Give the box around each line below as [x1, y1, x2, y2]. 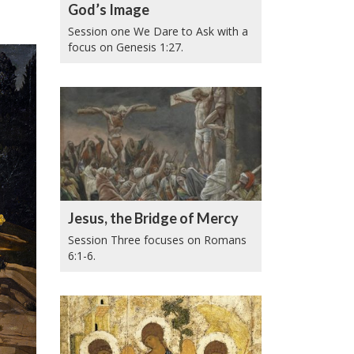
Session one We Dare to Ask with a [68, 23, 248, 39]
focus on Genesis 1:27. [68, 39, 183, 55]
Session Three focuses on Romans [68, 232, 247, 247]
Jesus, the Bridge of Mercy [68, 209, 239, 227]
